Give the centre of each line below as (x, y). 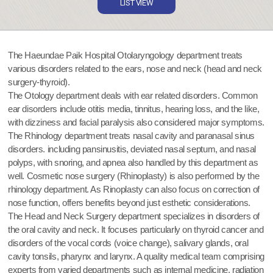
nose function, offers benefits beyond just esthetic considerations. (130, 203)
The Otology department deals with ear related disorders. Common (133, 96)
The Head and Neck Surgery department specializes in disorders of (134, 216)
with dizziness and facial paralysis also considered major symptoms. (136, 122)
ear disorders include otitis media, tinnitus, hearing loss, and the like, (134, 109)
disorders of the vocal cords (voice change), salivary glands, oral (128, 243)
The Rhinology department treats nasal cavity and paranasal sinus (132, 136)
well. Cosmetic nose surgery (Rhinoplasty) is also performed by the (134, 176)
